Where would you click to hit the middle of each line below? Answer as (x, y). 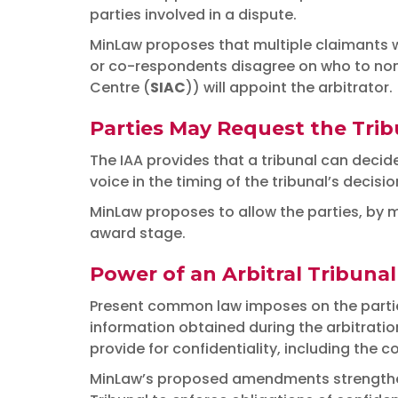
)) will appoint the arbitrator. (289, 88)
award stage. (137, 233)
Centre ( (119, 88)
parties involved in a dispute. (193, 15)
